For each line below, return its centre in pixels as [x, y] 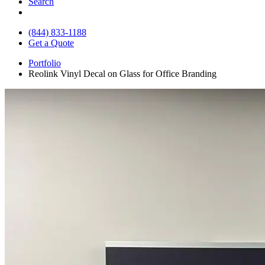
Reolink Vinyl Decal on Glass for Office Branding [122, 73]
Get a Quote [51, 43]
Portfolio [45, 63]
